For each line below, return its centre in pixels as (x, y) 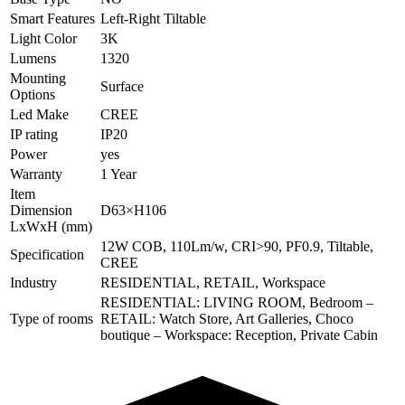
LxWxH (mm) (51, 226)
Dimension (41, 210)
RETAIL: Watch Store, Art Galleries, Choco (227, 318)
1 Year (118, 174)
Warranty (36, 174)
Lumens (33, 58)
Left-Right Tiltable (153, 18)
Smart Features (52, 18)
